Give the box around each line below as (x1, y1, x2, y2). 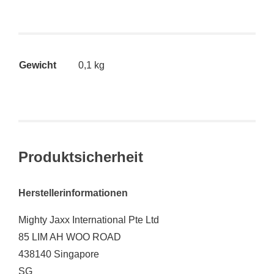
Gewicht (19, 59, 56, 70)
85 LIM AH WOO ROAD (18, 231, 121, 242)
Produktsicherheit (18, 148, 143, 165)
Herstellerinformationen (18, 187, 128, 198)
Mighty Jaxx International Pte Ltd (18, 214, 159, 225)
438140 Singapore (18, 248, 99, 259)
